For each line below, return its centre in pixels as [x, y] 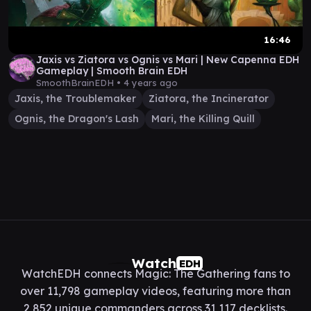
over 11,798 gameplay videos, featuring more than [155, 291]
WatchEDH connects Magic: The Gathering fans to [155, 274]
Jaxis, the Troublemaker [75, 99]
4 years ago [151, 83]
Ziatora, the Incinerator [209, 99]
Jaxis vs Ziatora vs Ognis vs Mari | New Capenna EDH [168, 60]
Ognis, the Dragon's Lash [77, 119]
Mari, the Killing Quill [203, 119]
